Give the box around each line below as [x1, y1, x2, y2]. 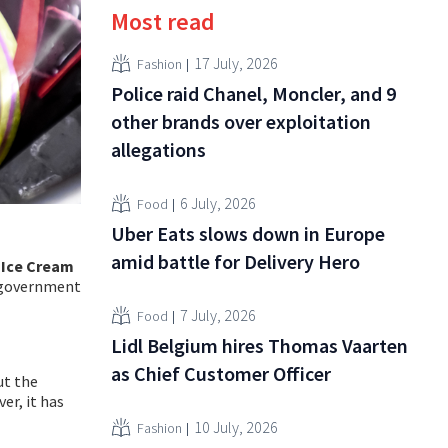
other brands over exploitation [111, 109, 371, 135]
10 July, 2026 [194, 416, 278, 437]
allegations [111, 137, 206, 163]
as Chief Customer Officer [111, 361, 331, 387]
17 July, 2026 [194, 52, 278, 73]
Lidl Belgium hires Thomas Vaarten [111, 333, 408, 359]
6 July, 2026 [180, 192, 256, 213]
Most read [111, 6, 215, 38]
